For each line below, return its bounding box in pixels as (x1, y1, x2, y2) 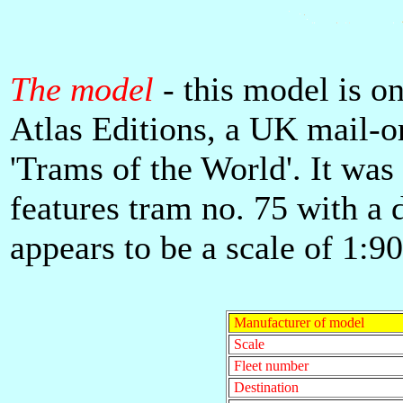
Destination (229, 380, 299, 395)
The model (10, 70, 154, 108)
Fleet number (229, 358, 309, 373)
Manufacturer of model (229, 315, 364, 330)
